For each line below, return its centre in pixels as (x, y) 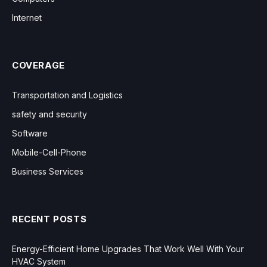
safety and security (49, 114)
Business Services (48, 171)
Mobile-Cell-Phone (49, 152)
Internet (27, 17)
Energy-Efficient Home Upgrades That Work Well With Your (128, 249)
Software (30, 133)
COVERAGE (38, 65)
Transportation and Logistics (67, 95)
